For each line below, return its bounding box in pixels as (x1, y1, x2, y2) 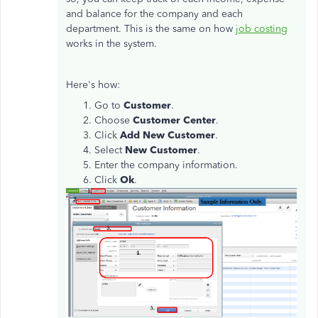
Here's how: (66, 78, 120, 91)
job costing (236, 22, 287, 35)
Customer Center (133, 114, 216, 126)
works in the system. (66, 37, 157, 50)
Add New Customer (120, 128, 215, 141)
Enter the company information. (94, 158, 238, 171)
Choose (94, 114, 133, 126)
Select (94, 143, 125, 156)
